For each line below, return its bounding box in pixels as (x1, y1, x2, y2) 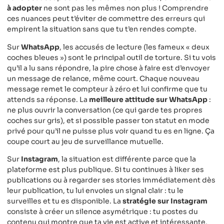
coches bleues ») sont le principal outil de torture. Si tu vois (7, 52, 216, 62)
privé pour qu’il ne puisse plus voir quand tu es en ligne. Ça (7, 126, 214, 135)
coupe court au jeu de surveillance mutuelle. (7, 136, 163, 146)
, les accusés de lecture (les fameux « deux (59, 42, 209, 51)
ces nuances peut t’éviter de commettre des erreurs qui (7, 14, 205, 23)
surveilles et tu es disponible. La (7, 196, 122, 206)
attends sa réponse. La (7, 94, 89, 104)
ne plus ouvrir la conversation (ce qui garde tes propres (7, 105, 202, 114)
